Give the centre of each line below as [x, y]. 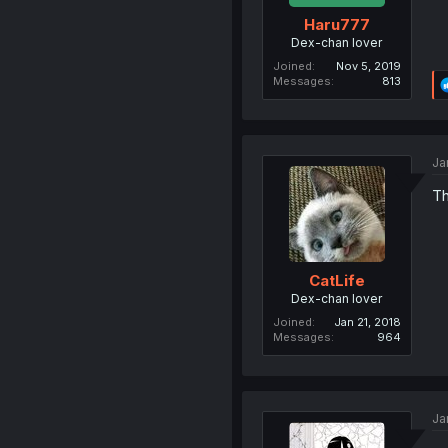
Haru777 [336, 25]
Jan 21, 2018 [367, 321]
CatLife [336, 280]
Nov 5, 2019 [368, 66]
